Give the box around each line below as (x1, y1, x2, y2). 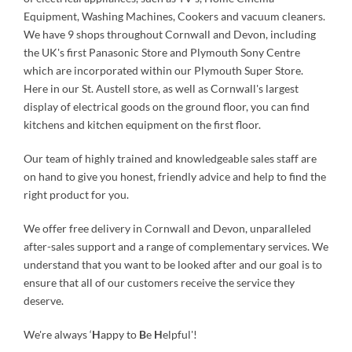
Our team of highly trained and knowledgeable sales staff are (24, 152, 317, 165)
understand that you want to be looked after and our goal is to (24, 258, 322, 271)
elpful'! (163, 328, 197, 341)
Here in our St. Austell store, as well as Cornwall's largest (24, 82, 299, 95)
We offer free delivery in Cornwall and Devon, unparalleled (24, 222, 311, 235)
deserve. (24, 294, 64, 307)
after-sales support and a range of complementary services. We (24, 240, 328, 253)
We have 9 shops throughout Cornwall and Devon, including (24, 27, 316, 41)
